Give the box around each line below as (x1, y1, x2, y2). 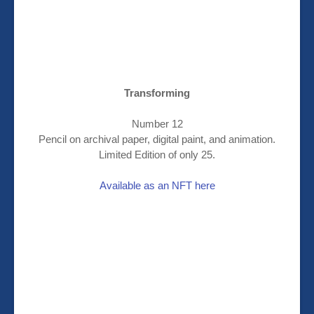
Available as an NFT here (99, 179, 215, 192)
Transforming (124, 87, 190, 100)
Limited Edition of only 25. (99, 149, 215, 161)
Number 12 (131, 118, 183, 130)
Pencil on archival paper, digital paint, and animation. (39, 133, 275, 146)
